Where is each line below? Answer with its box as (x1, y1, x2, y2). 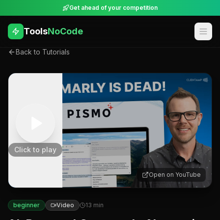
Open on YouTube (149, 170, 201, 178)
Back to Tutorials (16, 48, 70, 56)
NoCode (48, 26, 83, 36)
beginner (13, 201, 40, 209)
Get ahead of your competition (69, 4, 158, 11)
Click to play (14, 145, 56, 154)
